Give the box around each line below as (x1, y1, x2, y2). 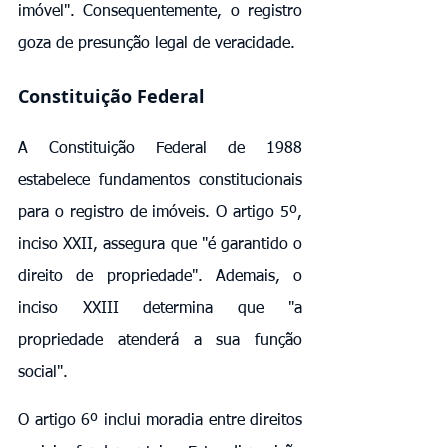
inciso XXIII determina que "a (18, 300, 302, 317)
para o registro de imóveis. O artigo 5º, (18, 204, 302, 221)
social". (18, 364, 68, 381)
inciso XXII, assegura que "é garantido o (18, 236, 302, 253)
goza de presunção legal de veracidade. (18, 35, 295, 52)
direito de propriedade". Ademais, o (18, 268, 302, 285)
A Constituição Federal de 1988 (18, 140, 302, 157)
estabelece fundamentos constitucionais (18, 172, 302, 189)
